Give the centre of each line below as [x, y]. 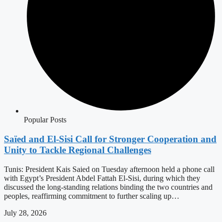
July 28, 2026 [25, 213]
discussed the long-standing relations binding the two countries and [108, 187]
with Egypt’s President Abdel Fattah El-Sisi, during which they [102, 178]
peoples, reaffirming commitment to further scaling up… [92, 196]
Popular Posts [45, 120]
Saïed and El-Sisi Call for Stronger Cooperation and [110, 139]
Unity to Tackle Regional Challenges [78, 150]
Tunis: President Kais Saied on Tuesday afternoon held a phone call [109, 169]
